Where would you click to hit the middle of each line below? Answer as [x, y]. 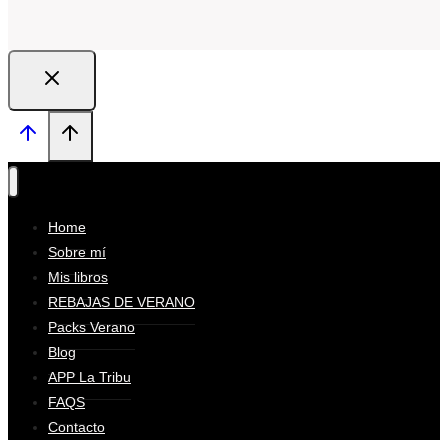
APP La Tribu [89, 377]
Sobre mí [77, 252]
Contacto [76, 427]
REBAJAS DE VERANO [121, 302]
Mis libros [78, 277]
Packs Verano [91, 327]
